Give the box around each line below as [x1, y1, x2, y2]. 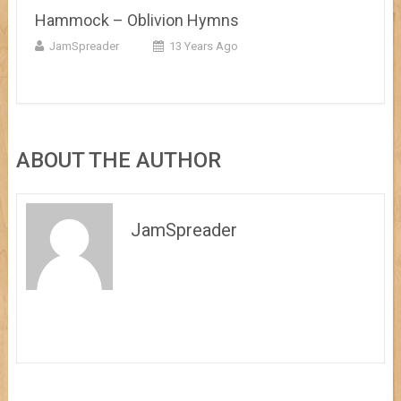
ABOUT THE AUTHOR [15, 147, 221, 173]
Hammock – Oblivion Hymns [34, 10, 239, 30]
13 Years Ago [168, 38, 238, 53]
